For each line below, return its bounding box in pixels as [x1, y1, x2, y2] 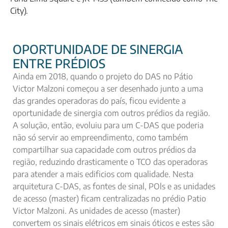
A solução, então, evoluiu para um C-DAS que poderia [13, 120, 204, 131]
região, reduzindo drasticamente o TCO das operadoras [13, 157, 208, 167]
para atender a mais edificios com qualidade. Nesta [13, 169, 193, 180]
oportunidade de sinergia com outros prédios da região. [13, 108, 210, 119]
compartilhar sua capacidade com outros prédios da [13, 145, 196, 155]
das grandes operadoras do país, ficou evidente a [13, 96, 186, 106]
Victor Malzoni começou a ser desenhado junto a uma [13, 83, 203, 94]
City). [10, 5, 28, 16]
